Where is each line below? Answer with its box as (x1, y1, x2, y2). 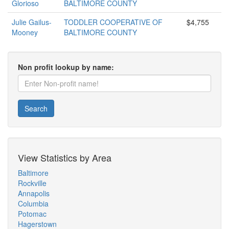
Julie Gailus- (12, 17, 52, 27)
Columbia (18, 198, 49, 209)
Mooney (12, 27, 38, 37)
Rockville (18, 178, 47, 188)
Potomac (18, 209, 47, 219)
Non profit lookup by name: (18, 62, 114, 72)
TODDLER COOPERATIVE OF (64, 17, 163, 27)
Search (25, 103, 48, 113)
